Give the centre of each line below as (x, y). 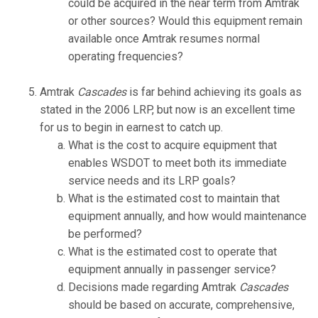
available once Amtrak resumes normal (164, 39)
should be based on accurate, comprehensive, (181, 305)
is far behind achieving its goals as (214, 92)
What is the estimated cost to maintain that (174, 199)
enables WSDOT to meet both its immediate (177, 163)
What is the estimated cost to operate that (172, 252)
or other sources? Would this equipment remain (185, 21)
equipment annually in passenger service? (172, 270)
